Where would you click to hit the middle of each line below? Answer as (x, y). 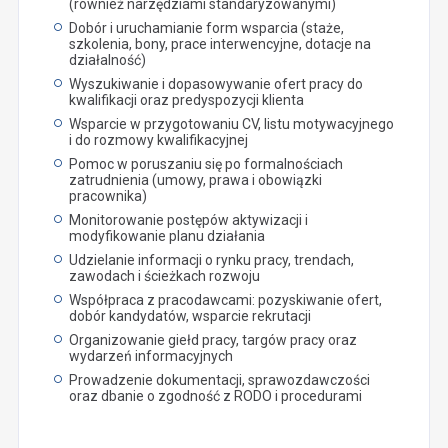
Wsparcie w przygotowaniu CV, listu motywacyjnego (231, 123)
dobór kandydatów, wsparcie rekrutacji (189, 315)
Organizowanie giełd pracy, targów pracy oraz (212, 339)
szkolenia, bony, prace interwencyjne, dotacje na (219, 43)
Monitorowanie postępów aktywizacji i (188, 219)
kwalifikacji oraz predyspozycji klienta (186, 99)
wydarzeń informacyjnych (150, 355)
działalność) (107, 59)
